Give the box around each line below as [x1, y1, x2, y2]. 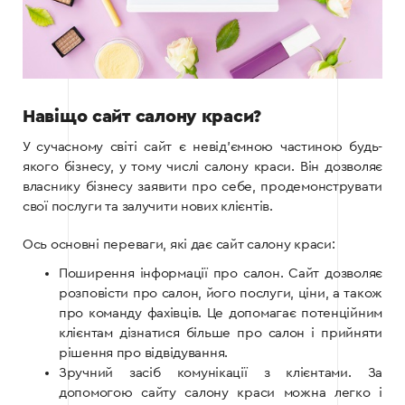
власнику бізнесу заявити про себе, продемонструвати [23, 180, 382, 194]
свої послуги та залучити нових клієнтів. [23, 200, 273, 214]
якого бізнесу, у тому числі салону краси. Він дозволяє [23, 160, 382, 174]
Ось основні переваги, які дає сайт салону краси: [23, 238, 335, 252]
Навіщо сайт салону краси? [23, 108, 261, 127]
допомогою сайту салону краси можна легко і [59, 386, 382, 400]
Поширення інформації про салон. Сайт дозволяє [59, 267, 382, 281]
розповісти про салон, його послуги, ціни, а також [59, 287, 382, 301]
